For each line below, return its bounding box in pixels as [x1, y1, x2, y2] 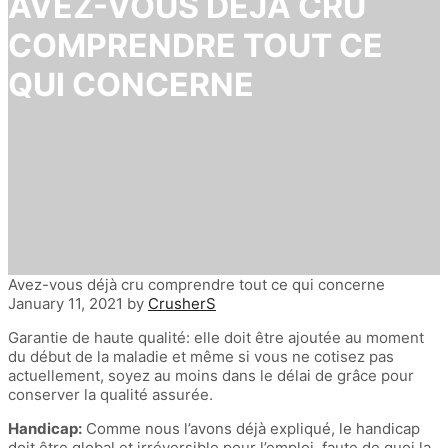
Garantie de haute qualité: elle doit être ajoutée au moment [8, 328, 424, 348]
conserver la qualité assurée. [8, 385, 213, 405]
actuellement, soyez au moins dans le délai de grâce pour [8, 366, 414, 386]
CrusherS [148, 294, 216, 314]
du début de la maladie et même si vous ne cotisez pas [8, 347, 394, 367]
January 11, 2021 [8, 294, 123, 314]
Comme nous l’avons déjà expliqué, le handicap [82, 419, 420, 439]
